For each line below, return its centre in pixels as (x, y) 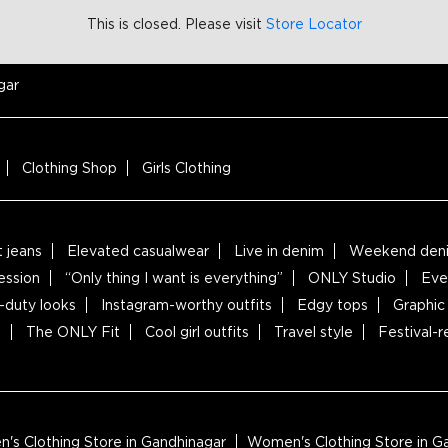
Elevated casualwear (138, 251)
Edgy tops (332, 305)
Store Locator (313, 23)
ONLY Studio (352, 278)
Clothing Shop (69, 168)
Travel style (313, 332)
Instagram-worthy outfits (186, 305)
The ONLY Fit (73, 332)
